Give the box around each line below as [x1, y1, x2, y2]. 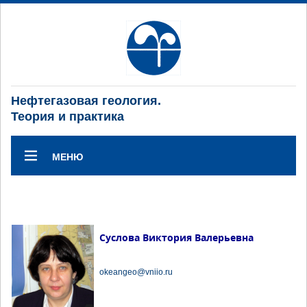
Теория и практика [11, 110, 124, 123]
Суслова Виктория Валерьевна [99, 231, 254, 244]
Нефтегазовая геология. [11, 94, 161, 108]
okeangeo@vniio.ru [99, 267, 173, 277]
